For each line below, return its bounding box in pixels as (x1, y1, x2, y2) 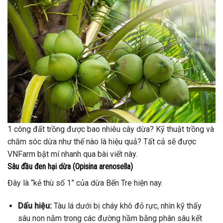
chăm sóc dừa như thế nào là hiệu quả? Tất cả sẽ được (7, 137, 196, 147)
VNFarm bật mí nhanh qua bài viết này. (7, 149, 137, 159)
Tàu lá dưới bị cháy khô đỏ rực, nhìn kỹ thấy (51, 201, 202, 211)
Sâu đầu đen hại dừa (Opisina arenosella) (7, 162, 133, 172)
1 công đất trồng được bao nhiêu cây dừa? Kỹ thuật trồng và (7, 124, 214, 134)
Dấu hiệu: (17, 201, 52, 211)
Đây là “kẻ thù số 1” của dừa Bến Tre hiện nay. (7, 178, 163, 188)
